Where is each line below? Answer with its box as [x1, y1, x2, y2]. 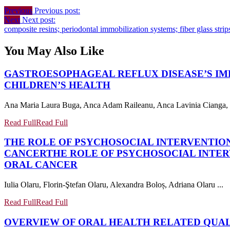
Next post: [22, 15, 55, 24]
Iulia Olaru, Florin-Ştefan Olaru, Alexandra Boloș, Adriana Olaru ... [4, 180, 223, 189]
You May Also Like [4, 44, 104, 57]
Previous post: [34, 6, 80, 15]
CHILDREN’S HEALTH [4, 79, 110, 90]
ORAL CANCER [4, 159, 78, 170]
